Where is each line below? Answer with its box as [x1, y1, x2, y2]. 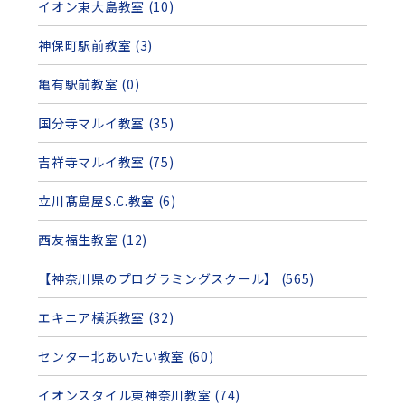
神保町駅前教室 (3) [38, 36, 154, 55]
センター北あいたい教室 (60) [38, 347, 214, 366]
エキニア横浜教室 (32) [38, 308, 174, 327]
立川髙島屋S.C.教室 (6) [38, 192, 176, 211]
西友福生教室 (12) [38, 231, 148, 250]
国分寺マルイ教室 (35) [38, 114, 174, 133]
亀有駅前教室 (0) [38, 75, 140, 94]
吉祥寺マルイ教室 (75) [38, 153, 174, 172]
